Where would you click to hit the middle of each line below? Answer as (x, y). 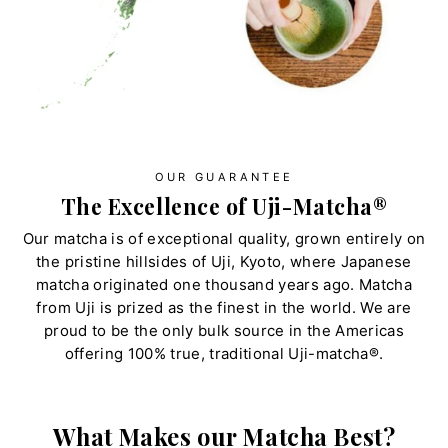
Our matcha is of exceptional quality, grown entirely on (224, 239)
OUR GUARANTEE (224, 176)
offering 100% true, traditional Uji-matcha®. (224, 354)
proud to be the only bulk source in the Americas (224, 331)
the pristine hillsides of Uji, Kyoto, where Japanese (224, 262)
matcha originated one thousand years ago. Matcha (224, 285)
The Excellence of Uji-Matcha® (224, 205)
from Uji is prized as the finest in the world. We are (224, 308)
